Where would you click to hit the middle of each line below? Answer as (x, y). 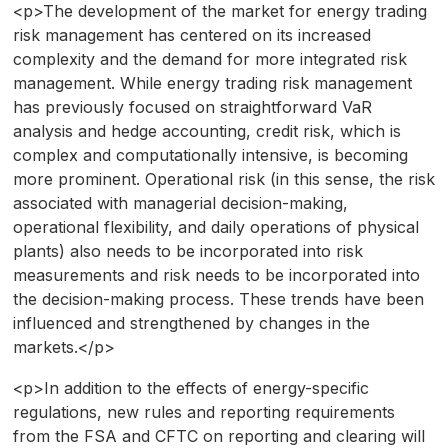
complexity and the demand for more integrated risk (209, 58)
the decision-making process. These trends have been (218, 298)
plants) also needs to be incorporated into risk (187, 250)
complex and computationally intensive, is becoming (210, 154)
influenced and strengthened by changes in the (191, 322)
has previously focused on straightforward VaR (192, 106)
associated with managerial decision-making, (180, 202)
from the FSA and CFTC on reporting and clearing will (218, 435)
